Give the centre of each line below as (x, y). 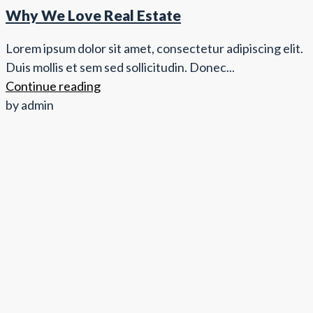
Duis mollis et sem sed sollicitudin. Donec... (120, 67)
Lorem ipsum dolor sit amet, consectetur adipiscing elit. (154, 49)
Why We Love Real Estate (93, 15)
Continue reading (53, 86)
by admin (30, 105)
